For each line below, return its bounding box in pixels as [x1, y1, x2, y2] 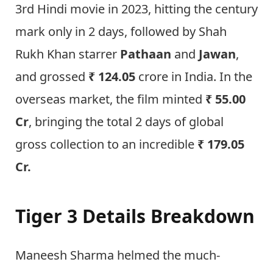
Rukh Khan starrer [15, 45, 120, 62]
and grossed [15, 68, 85, 85]
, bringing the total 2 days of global [29, 113, 224, 130]
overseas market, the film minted [15, 90, 202, 107]
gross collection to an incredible [15, 135, 194, 152]
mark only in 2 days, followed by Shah [15, 23, 227, 40]
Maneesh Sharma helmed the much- [15, 246, 220, 263]
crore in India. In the [138, 68, 252, 85]
